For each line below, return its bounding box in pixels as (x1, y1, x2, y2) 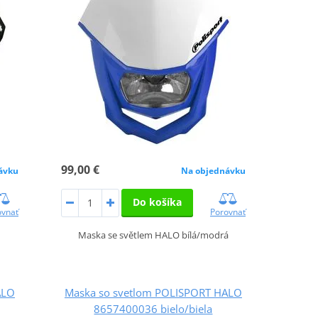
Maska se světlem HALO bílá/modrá (77, 228, 229, 241)
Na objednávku (180, 164, 246, 177)
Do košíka (132, 194, 182, 209)
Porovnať (209, 205, 246, 218)
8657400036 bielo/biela (94, 301, 213, 316)
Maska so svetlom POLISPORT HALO (64, 285, 242, 300)
